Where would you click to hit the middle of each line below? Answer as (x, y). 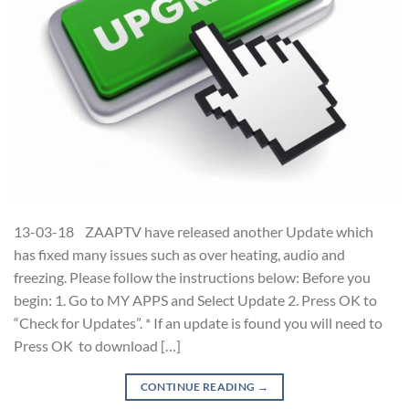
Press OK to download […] (97, 345)
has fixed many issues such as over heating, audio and (179, 254)
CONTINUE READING (199, 386)
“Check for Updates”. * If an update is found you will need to (198, 322)
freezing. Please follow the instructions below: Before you (192, 277)
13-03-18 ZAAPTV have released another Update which (194, 231)
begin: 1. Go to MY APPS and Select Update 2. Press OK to (195, 299)
